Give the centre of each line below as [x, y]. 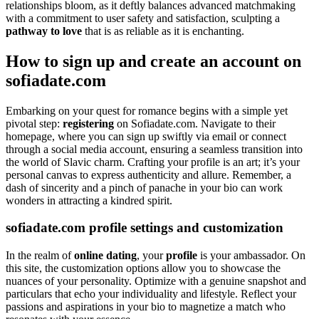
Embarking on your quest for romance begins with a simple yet [147, 110]
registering [88, 123]
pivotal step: [34, 123]
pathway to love [44, 31]
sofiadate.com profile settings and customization [145, 228]
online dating [105, 256]
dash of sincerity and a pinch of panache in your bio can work [144, 187]
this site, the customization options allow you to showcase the [143, 268]
